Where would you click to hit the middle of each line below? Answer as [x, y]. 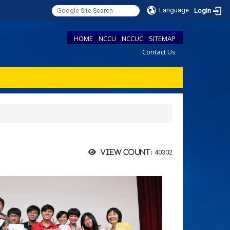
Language [174, 10]
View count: [126, 152]
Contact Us [159, 52]
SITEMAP [162, 38]
